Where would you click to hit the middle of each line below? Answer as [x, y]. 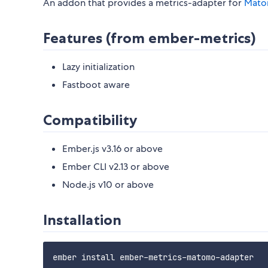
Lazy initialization [98, 67]
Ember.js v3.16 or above [112, 149]
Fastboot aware [96, 85]
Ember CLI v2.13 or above [116, 167]
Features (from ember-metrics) [150, 38]
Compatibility [90, 120]
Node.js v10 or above [108, 185]
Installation [82, 220]
